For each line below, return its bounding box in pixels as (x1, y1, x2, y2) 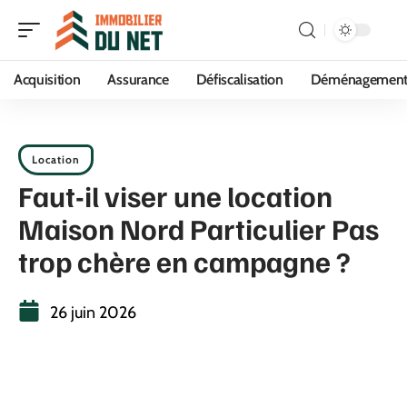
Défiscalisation (195, 71, 283, 88)
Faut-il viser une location (18, 177, 333, 213)
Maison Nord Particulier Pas (18, 210, 379, 246)
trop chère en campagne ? (18, 243, 351, 279)
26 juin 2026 (50, 303, 136, 323)
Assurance (107, 71, 169, 88)
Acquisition (14, 71, 81, 88)
